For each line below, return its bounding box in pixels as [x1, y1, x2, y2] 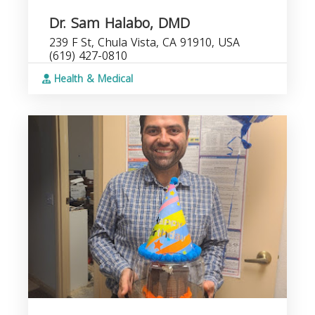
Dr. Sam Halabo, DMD [49, 10, 190, 37]
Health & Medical [51, 70, 133, 89]
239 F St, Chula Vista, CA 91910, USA [49, 32, 240, 53]
